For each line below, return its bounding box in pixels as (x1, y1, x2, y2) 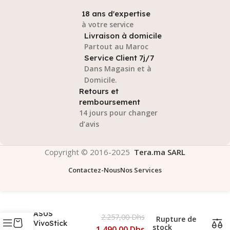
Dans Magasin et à (84, 63, 151, 73)
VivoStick (33, 218, 67, 228)
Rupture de (156, 214, 197, 224)
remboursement (79, 97, 140, 107)
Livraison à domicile (84, 30, 162, 41)
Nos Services (120, 165, 162, 175)
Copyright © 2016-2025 (45, 146, 134, 157)
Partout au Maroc (84, 41, 148, 51)
